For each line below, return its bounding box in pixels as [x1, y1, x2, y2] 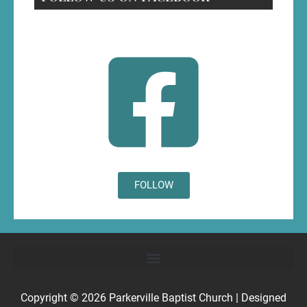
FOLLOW [134, 179, 173, 192]
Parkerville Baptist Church [109, 291, 233, 305]
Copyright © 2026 [21, 291, 109, 305]
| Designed [233, 291, 286, 305]
